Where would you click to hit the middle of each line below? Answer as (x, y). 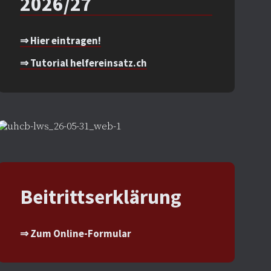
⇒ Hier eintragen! (60, 41)
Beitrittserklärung (100, 197)
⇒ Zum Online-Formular (75, 233)
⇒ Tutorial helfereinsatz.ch (83, 63)
